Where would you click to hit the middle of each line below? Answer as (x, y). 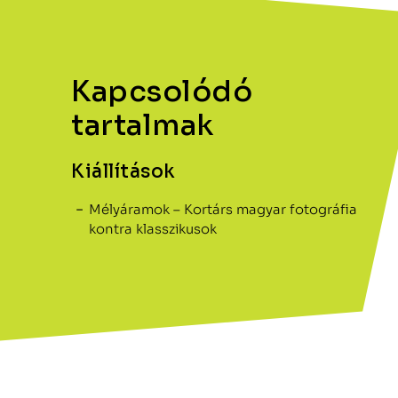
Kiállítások (123, 171)
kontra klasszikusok (153, 228)
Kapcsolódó (162, 91)
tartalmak (143, 125)
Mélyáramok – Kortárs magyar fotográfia (223, 209)
